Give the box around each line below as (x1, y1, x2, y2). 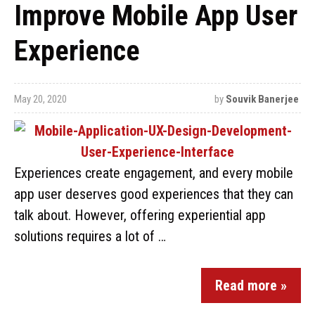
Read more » (215, 277, 287, 294)
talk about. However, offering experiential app (14, 207, 266, 224)
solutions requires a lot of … (14, 228, 166, 245)
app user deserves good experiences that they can (14, 186, 293, 202)
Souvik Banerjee (225, 93, 299, 105)
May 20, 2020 (14, 93, 67, 105)
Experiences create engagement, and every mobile (14, 165, 293, 181)
